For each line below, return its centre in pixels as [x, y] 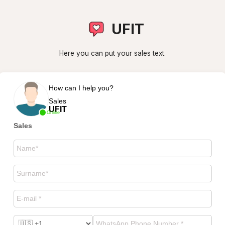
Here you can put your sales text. [113, 53]
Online [53, 112]
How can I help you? [81, 88]
